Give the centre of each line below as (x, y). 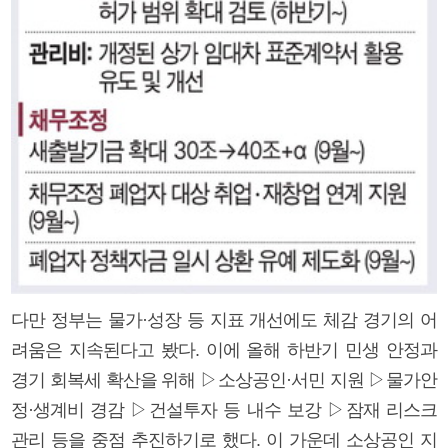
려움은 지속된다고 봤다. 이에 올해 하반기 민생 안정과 (224, 349)
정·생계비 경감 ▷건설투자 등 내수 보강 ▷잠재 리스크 (224, 409)
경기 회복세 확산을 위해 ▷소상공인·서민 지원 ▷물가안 (224, 379)
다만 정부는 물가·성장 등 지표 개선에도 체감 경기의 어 (224, 319)
